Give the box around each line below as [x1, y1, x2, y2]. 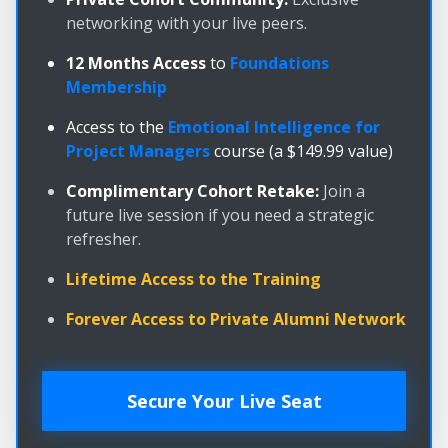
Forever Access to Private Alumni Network [66, 308, 406, 331]
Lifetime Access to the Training [66, 268, 321, 291]
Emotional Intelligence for [168, 116, 380, 139]
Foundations [230, 52, 329, 75]
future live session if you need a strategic [66, 204, 374, 227]
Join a [319, 180, 365, 203]
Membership [66, 76, 167, 99]
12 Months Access [66, 52, 206, 75]
